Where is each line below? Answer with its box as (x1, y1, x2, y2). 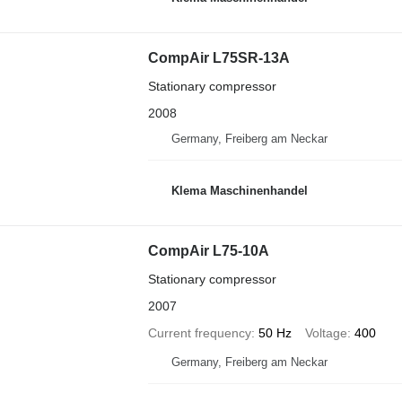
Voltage (304, 326, 347, 340)
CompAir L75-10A (147, 243, 269, 258)
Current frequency (147, 326, 251, 340)
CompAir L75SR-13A (147, 50, 290, 66)
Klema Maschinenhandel (170, 183, 308, 197)
